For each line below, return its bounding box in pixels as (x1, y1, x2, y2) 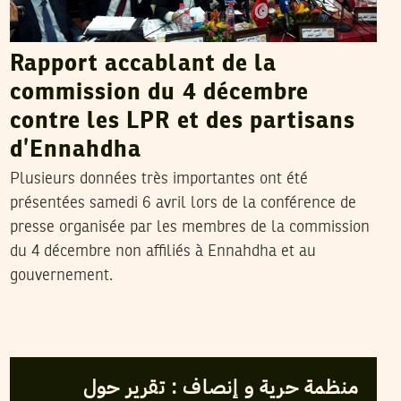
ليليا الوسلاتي (91, 332, 169, 347)
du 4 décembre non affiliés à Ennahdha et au (9, 243, 316, 260)
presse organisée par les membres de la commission (9, 219, 370, 236)
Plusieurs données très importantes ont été (9, 171, 308, 188)
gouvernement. (9, 268, 113, 285)
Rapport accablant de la (9, 53, 277, 77)
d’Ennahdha (9, 139, 142, 163)
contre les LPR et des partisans (9, 110, 356, 134)
